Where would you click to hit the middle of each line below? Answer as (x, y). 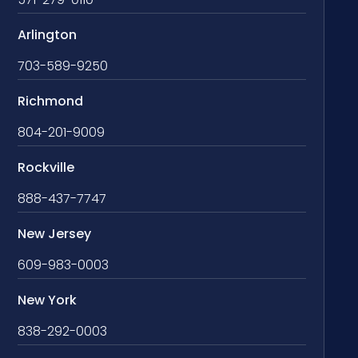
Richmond (51, 101)
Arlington (48, 35)
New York (48, 300)
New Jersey (55, 234)
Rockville (46, 168)
